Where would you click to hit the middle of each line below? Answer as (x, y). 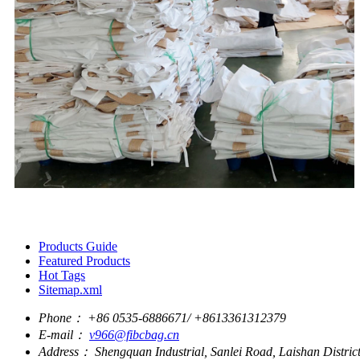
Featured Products (84, 261)
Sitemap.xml (70, 290)
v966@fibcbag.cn (134, 335)
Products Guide (78, 247)
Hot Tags (62, 276)
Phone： (61, 318)
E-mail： (62, 335)
